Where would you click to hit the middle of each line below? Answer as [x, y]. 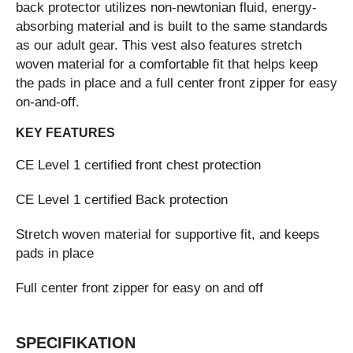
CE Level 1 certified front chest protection [138, 165]
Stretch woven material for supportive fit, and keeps [168, 234]
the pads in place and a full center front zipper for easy [176, 83]
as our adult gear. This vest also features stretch [159, 45]
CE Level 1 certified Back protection [122, 199]
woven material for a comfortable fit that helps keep [167, 64]
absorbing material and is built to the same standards [172, 26]
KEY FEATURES [65, 133]
